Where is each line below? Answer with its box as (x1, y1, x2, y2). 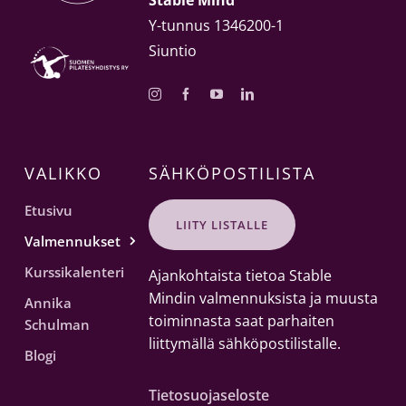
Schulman (24, 314, 90, 333)
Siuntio (148, 41, 197, 62)
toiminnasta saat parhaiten (148, 310, 334, 331)
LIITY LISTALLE (175, 216, 268, 233)
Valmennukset (24, 231, 121, 250)
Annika (24, 293, 72, 312)
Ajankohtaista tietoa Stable (148, 265, 332, 285)
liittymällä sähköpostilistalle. (148, 333, 341, 353)
